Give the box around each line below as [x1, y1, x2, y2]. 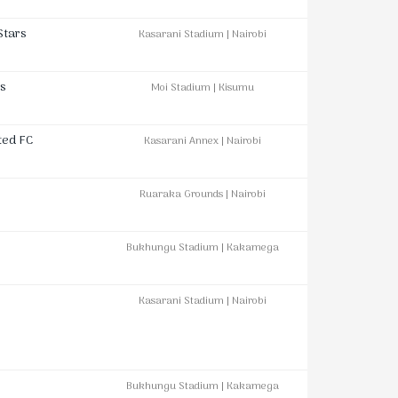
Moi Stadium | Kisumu [151, 79, 254, 98]
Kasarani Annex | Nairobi [144, 132, 261, 151]
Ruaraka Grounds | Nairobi [139, 186, 266, 204]
